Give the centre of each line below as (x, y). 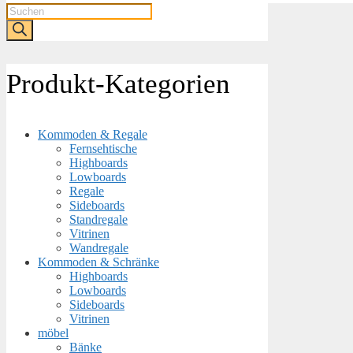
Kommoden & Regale (93, 135)
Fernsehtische (103, 149)
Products (27, 9)
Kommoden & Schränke (98, 262)
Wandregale (99, 248)
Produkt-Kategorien (118, 84)
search (21, 23)
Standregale (98, 220)
